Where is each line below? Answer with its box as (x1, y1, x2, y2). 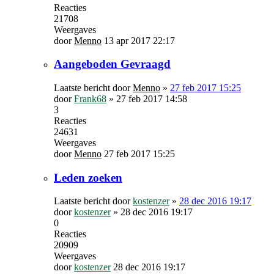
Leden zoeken (54, 171, 122, 184)
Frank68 (74, 94, 106, 105)
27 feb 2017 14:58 (116, 94, 187, 105)
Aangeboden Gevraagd (54, 57, 171, 71)
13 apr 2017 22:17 (104, 35, 175, 46)
